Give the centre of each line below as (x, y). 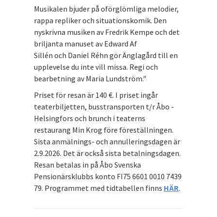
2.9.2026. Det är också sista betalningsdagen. (107, 153)
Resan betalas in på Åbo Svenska (87, 164)
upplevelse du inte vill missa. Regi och (96, 67)
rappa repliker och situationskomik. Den (100, 20)
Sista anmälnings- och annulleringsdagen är (107, 141)
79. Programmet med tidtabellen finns (99, 188)
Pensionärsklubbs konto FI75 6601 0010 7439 (108, 176)
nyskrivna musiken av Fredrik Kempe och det (107, 32)
